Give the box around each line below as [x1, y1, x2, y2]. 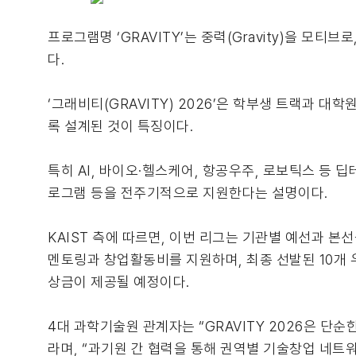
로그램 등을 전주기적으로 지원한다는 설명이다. [48, 184, 328, 202]
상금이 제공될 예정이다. [48, 273, 190, 291]
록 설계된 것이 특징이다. [48, 118, 193, 135]
